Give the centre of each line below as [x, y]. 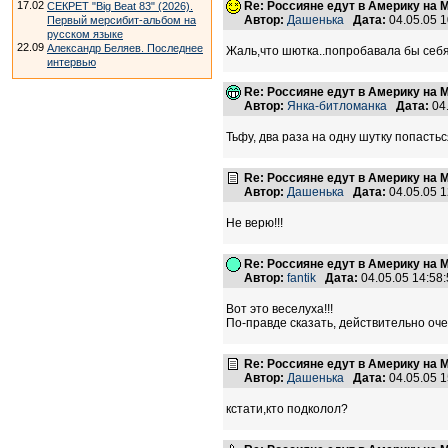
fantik [301, 278]
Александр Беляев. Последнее [125, 48]
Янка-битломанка [337, 106]
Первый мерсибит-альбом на [121, 20]
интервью [71, 62]
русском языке [85, 34]
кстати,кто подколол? [287, 409]
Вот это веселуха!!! [279, 309]
